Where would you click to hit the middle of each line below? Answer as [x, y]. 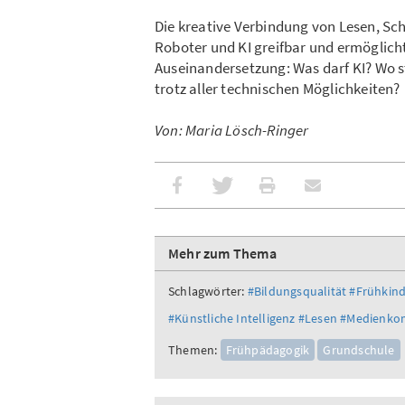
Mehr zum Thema [222, 254]
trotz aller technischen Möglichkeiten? [278, 89]
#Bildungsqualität [297, 292]
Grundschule [359, 350]
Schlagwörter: [207, 292]
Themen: [193, 350]
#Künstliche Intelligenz [232, 319]
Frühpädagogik [268, 350]
